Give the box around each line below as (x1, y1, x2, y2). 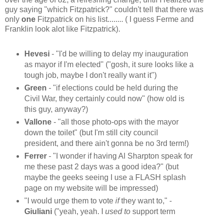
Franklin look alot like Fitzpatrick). (5, 25, 120, 34)
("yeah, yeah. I (54, 207, 105, 216)
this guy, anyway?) (24, 105, 88, 114)
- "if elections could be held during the (46, 84, 178, 92)
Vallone (24, 118, 52, 127)
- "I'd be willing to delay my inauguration (49, 50, 188, 58)
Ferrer (24, 152, 47, 161)
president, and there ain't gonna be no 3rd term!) (24, 139, 189, 148)
